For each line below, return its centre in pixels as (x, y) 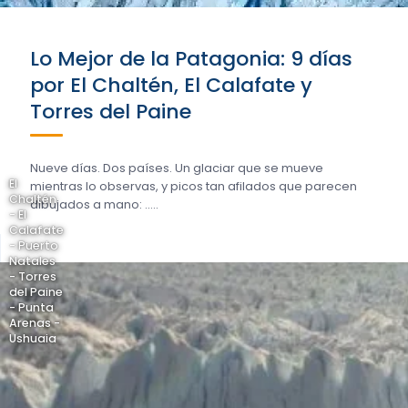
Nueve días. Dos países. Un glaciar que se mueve (177, 168)
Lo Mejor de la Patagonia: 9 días (191, 59)
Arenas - (35, 323)
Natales (32, 261)
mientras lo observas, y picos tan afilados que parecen (194, 186)
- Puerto (34, 245)
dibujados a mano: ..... (94, 204)
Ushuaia (33, 338)
